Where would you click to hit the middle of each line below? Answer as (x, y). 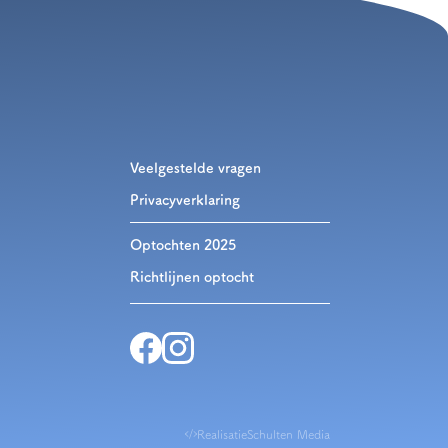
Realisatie (222, 433)
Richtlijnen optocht (192, 276)
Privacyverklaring (185, 199)
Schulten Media (288, 433)
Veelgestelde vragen (195, 167)
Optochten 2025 (183, 244)
